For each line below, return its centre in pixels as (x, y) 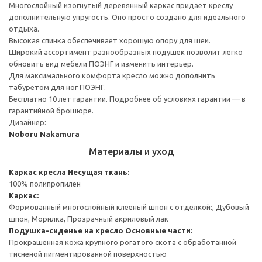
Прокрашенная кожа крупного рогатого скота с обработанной (123, 242)
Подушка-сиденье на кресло (66, 230)
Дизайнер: (27, 122)
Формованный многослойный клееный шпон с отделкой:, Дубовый (129, 207)
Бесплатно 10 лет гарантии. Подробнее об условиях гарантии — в (127, 99)
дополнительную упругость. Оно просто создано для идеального (127, 17)
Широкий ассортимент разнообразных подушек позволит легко (126, 52)
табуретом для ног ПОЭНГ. (57, 87)
